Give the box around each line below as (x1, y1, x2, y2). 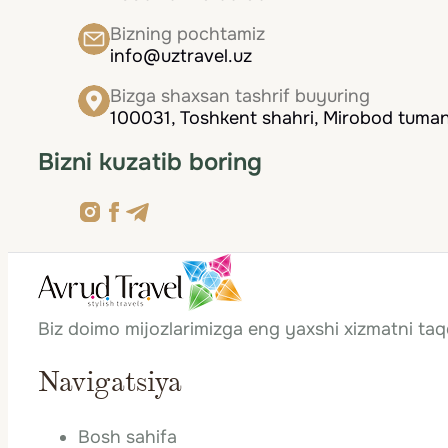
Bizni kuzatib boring (38, 147, 262, 178)
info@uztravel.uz (110, 45, 252, 68)
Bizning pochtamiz (110, 23, 265, 46)
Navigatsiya (38, 369, 182, 398)
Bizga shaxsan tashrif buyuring (110, 85, 370, 108)
